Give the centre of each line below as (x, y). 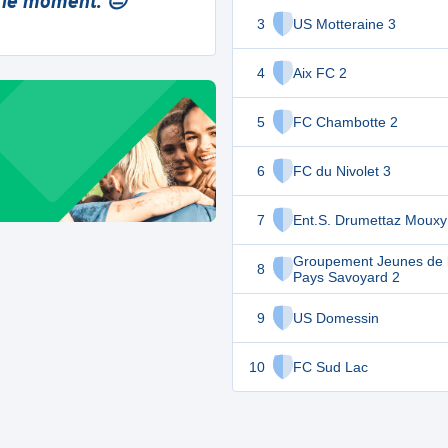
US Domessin (336, 318)
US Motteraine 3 (344, 24)
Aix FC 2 (320, 73)
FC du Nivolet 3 (342, 171)
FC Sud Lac (330, 367)
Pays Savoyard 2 (346, 277)
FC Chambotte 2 (345, 122)
